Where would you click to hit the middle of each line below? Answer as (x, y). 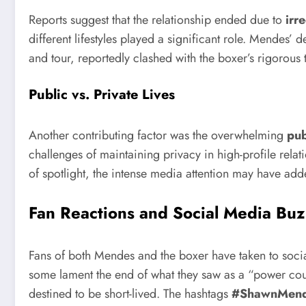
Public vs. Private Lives (102, 95)
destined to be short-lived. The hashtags (130, 294)
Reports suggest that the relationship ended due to (157, 19)
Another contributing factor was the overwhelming (158, 136)
